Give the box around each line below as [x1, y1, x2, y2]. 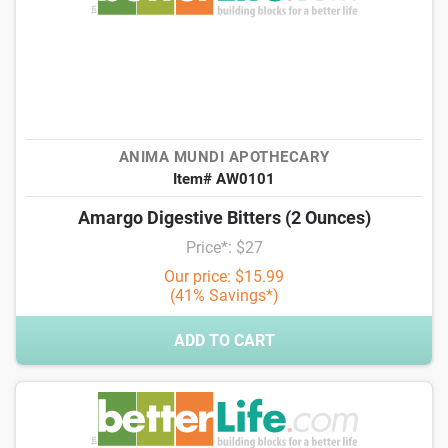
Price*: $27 [185, 238, 263, 257]
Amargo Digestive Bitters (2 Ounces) [77, 207, 371, 228]
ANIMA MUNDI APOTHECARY [118, 148, 330, 166]
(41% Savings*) [169, 286, 279, 305]
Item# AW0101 [173, 170, 275, 188]
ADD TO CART [173, 331, 275, 350]
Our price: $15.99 [164, 267, 284, 286]
